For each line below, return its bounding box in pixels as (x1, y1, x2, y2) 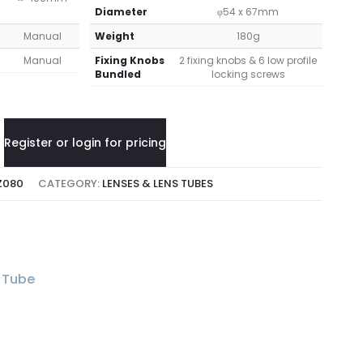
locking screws (211, 67, 285, 82)
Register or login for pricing (3, 135, 166, 152)
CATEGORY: (38, 176, 103, 192)
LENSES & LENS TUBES (102, 176, 214, 192)
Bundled (94, 67, 141, 82)
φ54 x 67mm (217, 5, 280, 19)
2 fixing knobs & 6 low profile (179, 53, 318, 68)
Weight (94, 29, 135, 44)
